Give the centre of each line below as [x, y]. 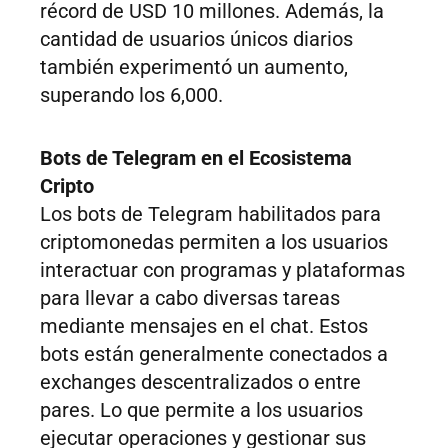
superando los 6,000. [131, 95]
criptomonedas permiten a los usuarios [214, 242]
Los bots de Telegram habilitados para [210, 214]
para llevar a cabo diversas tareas [190, 298]
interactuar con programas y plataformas [222, 270]
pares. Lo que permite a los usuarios [201, 410]
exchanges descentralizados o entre [200, 382]
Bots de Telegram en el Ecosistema [196, 158]
